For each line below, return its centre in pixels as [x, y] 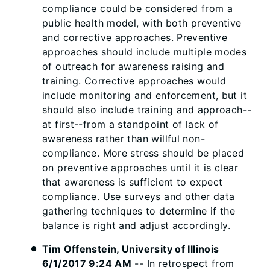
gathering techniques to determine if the [139, 211]
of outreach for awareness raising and [133, 66]
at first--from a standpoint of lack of [130, 124]
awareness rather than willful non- [124, 139]
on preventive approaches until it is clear [140, 168]
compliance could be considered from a [138, 8]
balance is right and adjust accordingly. [137, 225]
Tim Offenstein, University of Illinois [131, 249]
